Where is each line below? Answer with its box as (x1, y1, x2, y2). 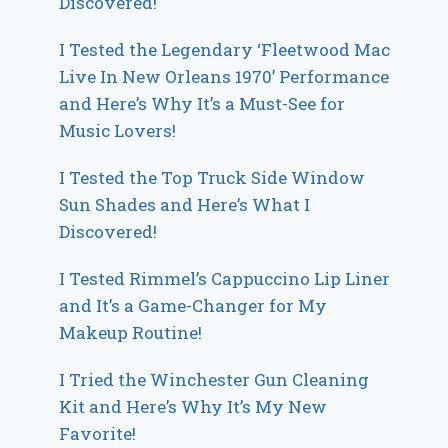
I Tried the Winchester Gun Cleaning (59, 368, 370, 392)
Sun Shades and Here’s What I (59, 193, 311, 217)
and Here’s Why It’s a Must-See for (59, 92, 346, 116)
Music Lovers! (59, 119, 177, 143)
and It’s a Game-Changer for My (59, 294, 328, 318)
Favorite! (59, 422, 137, 446)
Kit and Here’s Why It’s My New (59, 395, 328, 419)
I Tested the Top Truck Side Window (59, 166, 366, 190)
